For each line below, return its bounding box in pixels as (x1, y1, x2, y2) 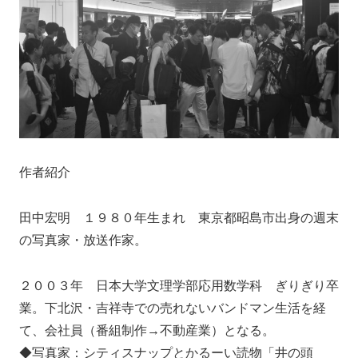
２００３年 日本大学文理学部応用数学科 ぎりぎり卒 (19, 278, 339, 292)
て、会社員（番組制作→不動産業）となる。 (19, 323, 281, 337)
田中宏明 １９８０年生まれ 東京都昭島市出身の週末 (19, 210, 339, 225)
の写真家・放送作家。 (19, 233, 153, 247)
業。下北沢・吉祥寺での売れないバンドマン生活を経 (19, 300, 326, 315)
